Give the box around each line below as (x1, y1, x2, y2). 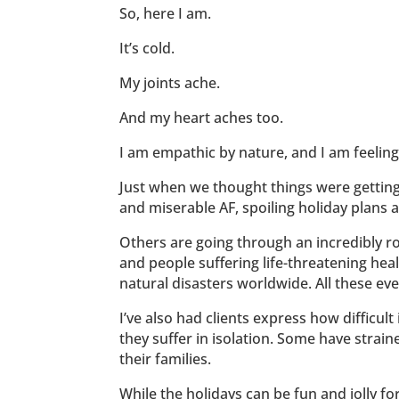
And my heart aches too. (119, 108, 284, 128)
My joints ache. (119, 73, 221, 94)
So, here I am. (119, 4, 212, 24)
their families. (119, 349, 212, 370)
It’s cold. (119, 38, 175, 59)
